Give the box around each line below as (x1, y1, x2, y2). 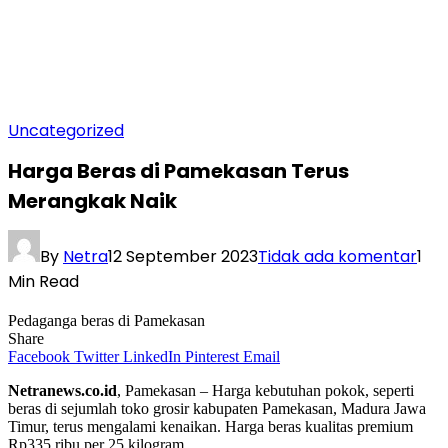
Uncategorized (8, 119, 124, 142)
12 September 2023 (108, 244, 258, 268)
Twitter (74, 347, 119, 365)
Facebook (8, 347, 70, 365)
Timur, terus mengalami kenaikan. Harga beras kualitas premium (8, 417, 413, 435)
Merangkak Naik (8, 187, 177, 216)
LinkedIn (123, 347, 181, 365)
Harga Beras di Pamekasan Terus (8, 157, 349, 186)
